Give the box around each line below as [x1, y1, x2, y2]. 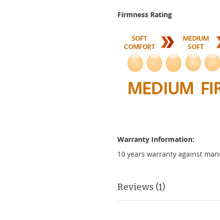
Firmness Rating [117, 10, 172, 19]
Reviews [117, 181, 156, 192]
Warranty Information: [117, 135, 194, 144]
